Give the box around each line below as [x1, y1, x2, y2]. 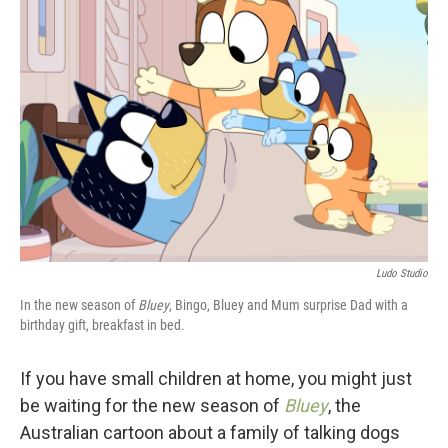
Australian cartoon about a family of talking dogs [20, 422, 400, 443]
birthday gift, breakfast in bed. [20, 317, 185, 333]
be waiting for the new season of [20, 395, 284, 416]
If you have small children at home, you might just [20, 368, 412, 389]
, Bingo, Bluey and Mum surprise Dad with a [169, 297, 408, 313]
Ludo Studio [376, 267, 428, 280]
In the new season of [20, 297, 138, 313]
